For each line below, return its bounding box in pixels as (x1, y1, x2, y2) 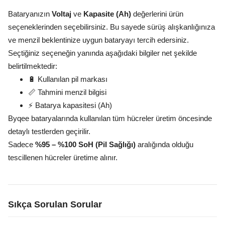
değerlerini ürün (131, 10, 183, 18)
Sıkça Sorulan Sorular (8, 199, 102, 209)
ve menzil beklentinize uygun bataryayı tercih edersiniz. (8, 36, 189, 44)
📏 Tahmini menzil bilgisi (28, 88, 106, 96)
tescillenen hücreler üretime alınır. (8, 153, 118, 162)
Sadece (8, 140, 35, 149)
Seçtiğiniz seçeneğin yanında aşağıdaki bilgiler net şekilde (8, 49, 197, 57)
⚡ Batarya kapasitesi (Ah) (28, 101, 112, 109)
